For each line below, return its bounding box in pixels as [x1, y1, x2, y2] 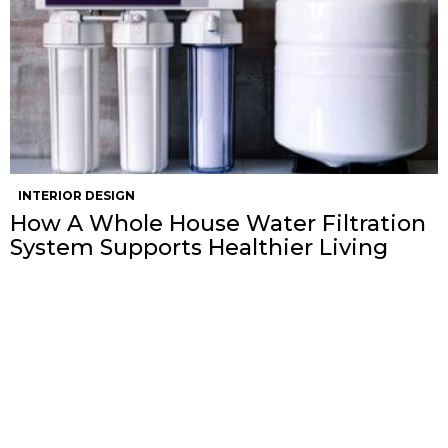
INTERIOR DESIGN [18, 188, 135, 204]
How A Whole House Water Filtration [10, 210, 426, 238]
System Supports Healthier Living [10, 234, 388, 262]
